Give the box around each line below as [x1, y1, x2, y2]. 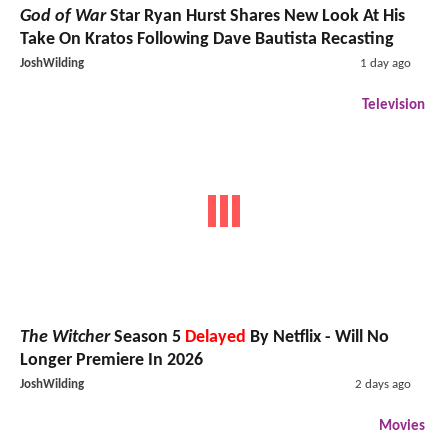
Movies [379, 419, 425, 434]
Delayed [185, 328, 246, 347]
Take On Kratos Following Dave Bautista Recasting [20, 29, 394, 49]
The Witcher [20, 328, 110, 347]
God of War [20, 6, 106, 26]
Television [362, 97, 425, 113]
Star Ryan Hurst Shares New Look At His [106, 6, 405, 26]
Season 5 [110, 328, 185, 347]
